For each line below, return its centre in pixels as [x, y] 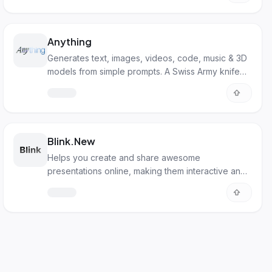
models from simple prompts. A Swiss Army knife [144, 71]
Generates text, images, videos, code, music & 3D [148, 58]
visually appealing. [84, 184]
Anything [70, 42]
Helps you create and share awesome [124, 158]
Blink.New [72, 141]
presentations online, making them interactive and [147, 171]
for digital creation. [85, 85]
